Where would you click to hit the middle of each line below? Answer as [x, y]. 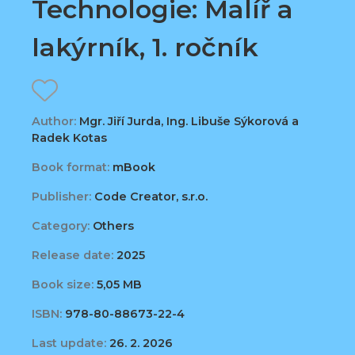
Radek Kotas [69, 138]
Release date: [73, 256]
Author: [54, 122]
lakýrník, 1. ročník [145, 47]
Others [112, 226]
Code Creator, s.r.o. [149, 197]
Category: [61, 226]
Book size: [63, 285]
